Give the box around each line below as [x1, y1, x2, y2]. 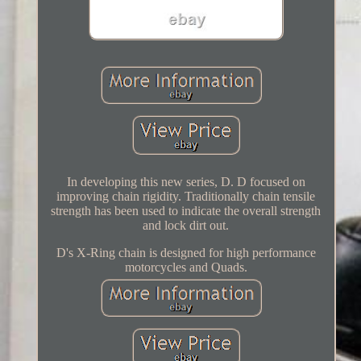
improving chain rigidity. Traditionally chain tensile [56, 189, 316, 204]
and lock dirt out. [143, 218, 230, 233]
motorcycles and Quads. [124, 260, 247, 275]
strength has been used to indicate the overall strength [51, 204, 322, 218]
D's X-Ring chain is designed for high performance [56, 246, 316, 260]
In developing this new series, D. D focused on [66, 175, 305, 189]
